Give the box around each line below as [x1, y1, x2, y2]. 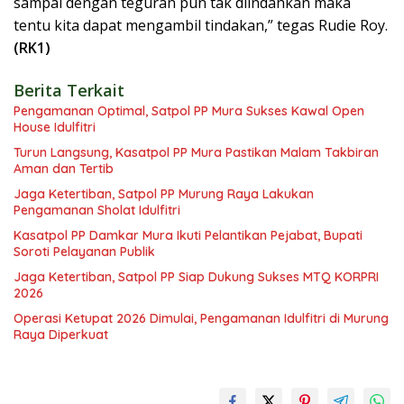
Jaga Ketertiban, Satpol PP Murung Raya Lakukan [14, 185, 314, 202]
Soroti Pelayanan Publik [14, 243, 155, 260]
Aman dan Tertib [14, 160, 114, 177]
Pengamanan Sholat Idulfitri [14, 201, 180, 218]
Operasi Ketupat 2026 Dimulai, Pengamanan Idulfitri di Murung [14, 309, 389, 326]
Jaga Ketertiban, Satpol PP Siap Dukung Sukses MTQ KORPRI [14, 268, 379, 285]
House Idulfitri [14, 118, 96, 135]
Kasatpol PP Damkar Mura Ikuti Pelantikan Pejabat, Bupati [14, 226, 363, 243]
